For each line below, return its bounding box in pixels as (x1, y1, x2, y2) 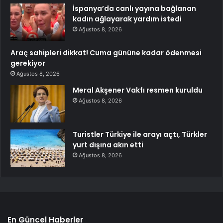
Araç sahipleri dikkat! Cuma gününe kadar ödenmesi (10, 48, 202, 58)
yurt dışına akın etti (73, 140, 143, 150)
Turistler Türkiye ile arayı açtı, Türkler (73, 129, 207, 140)
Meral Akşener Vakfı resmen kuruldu (73, 85, 203, 96)
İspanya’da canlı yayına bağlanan (73, 3, 196, 14)
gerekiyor (10, 58, 45, 69)
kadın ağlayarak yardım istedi (73, 14, 182, 24)
